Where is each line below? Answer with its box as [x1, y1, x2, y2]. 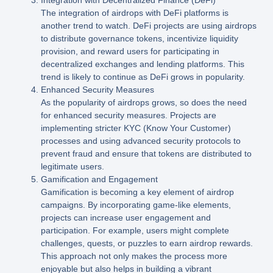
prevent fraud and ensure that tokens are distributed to [40, 148, 252, 158]
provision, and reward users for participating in [40, 46, 219, 56]
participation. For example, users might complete [40, 225, 229, 235]
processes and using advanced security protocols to [40, 135, 241, 146]
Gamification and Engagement [40, 174, 158, 184]
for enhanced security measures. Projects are [40, 110, 216, 120]
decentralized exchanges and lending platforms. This [40, 58, 244, 69]
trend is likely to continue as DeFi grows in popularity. [40, 71, 245, 82]
